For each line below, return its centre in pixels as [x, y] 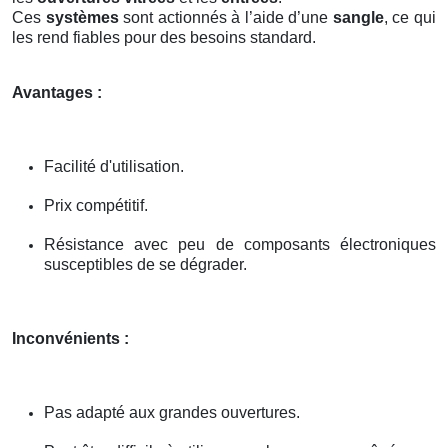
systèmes [82, 17]
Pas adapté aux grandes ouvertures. [172, 412]
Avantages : [57, 92]
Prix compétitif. [96, 205]
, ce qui [410, 17]
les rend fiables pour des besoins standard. [164, 37]
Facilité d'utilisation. [114, 166]
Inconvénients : [70, 338]
